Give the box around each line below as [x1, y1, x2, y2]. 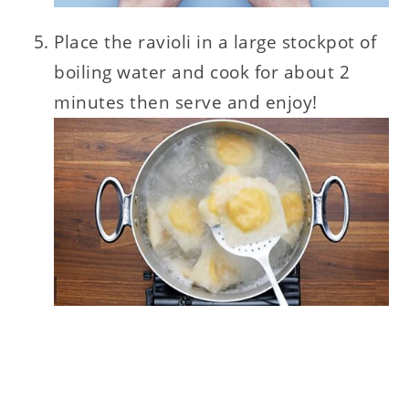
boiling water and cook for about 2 [54, 59, 351, 84]
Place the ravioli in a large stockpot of [54, 29, 377, 54]
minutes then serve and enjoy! [54, 89, 318, 114]
